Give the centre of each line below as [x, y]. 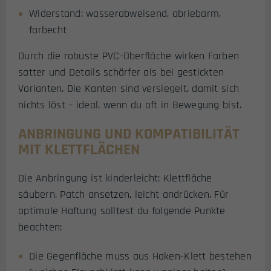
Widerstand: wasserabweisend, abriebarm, [125, 14]
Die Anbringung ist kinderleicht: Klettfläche [115, 178]
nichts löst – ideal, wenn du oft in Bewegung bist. [130, 105]
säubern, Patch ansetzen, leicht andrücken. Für [124, 194]
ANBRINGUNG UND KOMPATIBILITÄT [129, 134]
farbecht [48, 30]
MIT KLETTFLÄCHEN [79, 149]
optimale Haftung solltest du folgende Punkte [122, 211]
